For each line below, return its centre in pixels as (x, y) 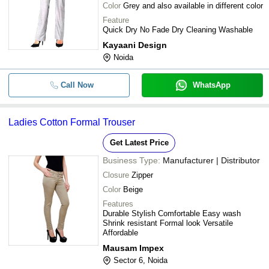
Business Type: (131, 160)
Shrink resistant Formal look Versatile (168, 223)
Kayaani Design (135, 45)
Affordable (120, 233)
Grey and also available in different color (193, 6)
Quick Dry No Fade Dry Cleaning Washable (178, 30)
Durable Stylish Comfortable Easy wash (172, 213)
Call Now (77, 85)
